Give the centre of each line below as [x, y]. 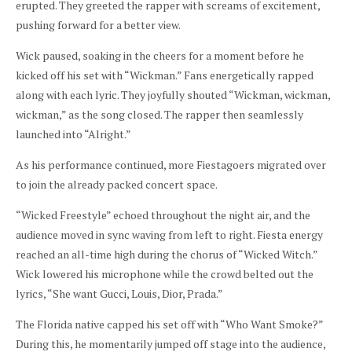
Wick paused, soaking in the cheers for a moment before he [160, 55]
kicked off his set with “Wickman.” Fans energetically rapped [165, 75]
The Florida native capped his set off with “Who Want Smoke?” [169, 324]
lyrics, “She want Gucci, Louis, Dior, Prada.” [120, 293]
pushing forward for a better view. [98, 24]
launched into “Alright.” [73, 134]
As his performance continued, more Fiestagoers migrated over [171, 164]
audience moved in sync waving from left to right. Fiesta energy [169, 234]
